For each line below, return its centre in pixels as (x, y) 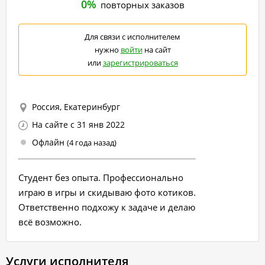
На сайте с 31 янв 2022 (78, 125)
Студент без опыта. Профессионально (101, 177)
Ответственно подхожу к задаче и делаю (107, 207)
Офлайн (49, 142)
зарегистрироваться (140, 63)
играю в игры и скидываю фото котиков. (107, 192)
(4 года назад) (92, 143)
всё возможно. (50, 222)
